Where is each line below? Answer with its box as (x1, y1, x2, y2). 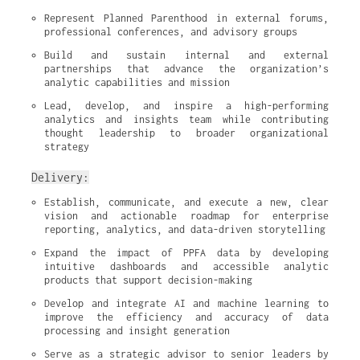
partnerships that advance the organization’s (44, 63, 329, 75)
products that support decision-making (44, 274, 252, 286)
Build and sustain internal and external (44, 49, 329, 61)
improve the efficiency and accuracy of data (44, 311, 329, 323)
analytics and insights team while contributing (44, 113, 329, 125)
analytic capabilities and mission (44, 76, 230, 88)
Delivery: (31, 170, 89, 184)
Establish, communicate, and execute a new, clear (44, 196, 329, 208)
